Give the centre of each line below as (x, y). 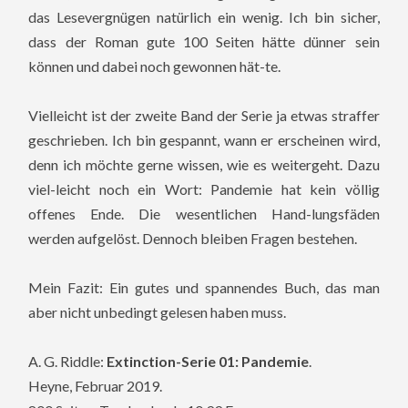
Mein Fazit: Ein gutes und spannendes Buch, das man (204, 288)
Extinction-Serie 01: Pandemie (208, 362)
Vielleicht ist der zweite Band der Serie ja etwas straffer (204, 116)
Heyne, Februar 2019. (96, 386)
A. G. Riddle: (68, 362)
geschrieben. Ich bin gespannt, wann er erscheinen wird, (204, 140)
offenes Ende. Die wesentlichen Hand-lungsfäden (204, 214)
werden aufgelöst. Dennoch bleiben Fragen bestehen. (193, 239)
